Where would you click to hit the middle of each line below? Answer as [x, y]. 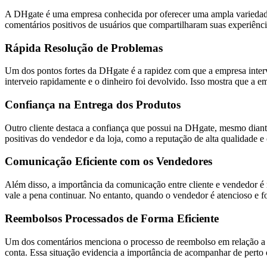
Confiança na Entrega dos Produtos [93, 104]
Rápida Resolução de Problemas [84, 48]
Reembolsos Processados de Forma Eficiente [112, 218]
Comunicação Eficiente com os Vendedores [108, 162]
